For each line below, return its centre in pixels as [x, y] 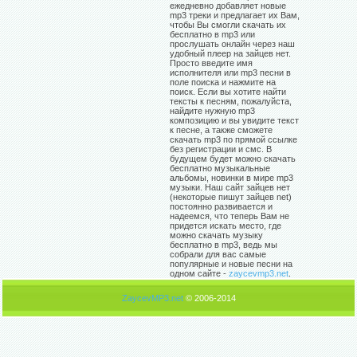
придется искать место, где [226, 226]
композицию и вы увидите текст [234, 121]
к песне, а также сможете [221, 130]
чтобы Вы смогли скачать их [228, 25]
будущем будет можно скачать [233, 159]
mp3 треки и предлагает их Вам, [235, 16]
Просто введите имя [211, 63]
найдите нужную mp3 [212, 111]
